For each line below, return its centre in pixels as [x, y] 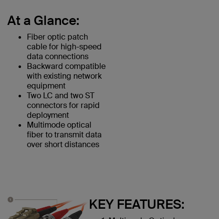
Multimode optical [59, 125]
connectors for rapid [63, 105]
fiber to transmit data [64, 134]
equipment [46, 86]
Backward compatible [66, 66]
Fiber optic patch [57, 37]
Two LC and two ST [61, 95]
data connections [58, 56]
